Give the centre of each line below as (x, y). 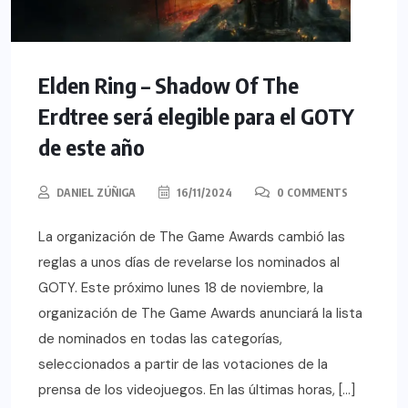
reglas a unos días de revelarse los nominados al (189, 263)
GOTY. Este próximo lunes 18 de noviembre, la (181, 288)
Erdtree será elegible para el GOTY (196, 116)
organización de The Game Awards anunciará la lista (200, 314)
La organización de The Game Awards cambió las (192, 237)
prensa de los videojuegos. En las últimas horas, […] (197, 390)
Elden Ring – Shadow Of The (168, 85)
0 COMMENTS (311, 193)
